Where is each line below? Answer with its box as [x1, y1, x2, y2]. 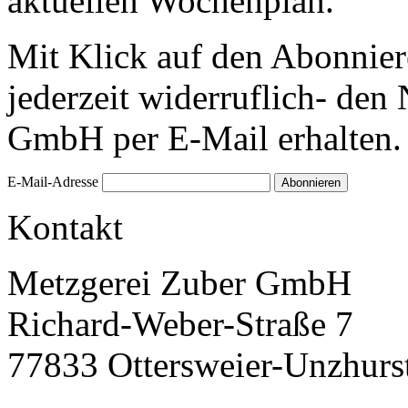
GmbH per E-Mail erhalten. [7, 118, 402, 158]
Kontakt [7, 208, 123, 248]
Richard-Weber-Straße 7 [7, 304, 353, 344]
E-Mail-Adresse [7, 174, 98, 190]
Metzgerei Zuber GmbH [7, 263, 352, 303]
